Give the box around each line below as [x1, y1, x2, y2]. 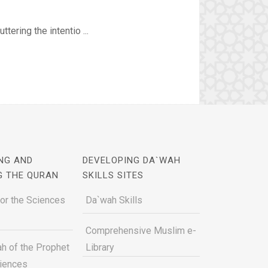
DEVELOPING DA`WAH [82, 155, 181, 166]
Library [85, 242, 114, 253]
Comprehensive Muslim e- [85, 225, 196, 236]
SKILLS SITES [82, 170, 144, 181]
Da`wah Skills [85, 194, 142, 206]
